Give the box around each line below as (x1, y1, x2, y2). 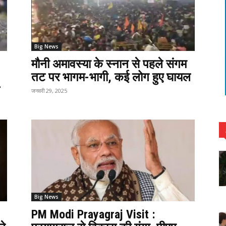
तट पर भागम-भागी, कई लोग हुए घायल (31, 70, 191, 84)
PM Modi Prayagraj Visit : (31, 207, 155, 221)
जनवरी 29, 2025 (31, 87, 67, 94)
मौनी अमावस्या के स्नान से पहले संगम (31, 57, 187, 71)
